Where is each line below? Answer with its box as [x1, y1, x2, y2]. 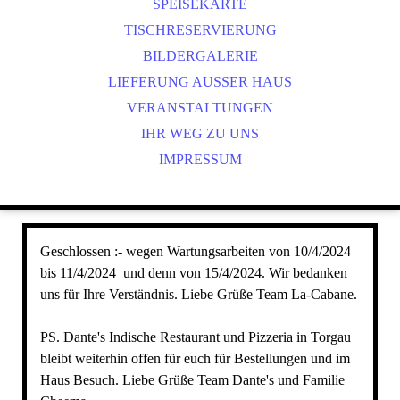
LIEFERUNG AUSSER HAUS [108, 74, 284, 89]
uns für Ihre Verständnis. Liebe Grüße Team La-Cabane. [39, 287, 357, 302]
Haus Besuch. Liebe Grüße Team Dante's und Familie [39, 372, 345, 387]
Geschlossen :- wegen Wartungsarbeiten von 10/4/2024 [39, 244, 351, 259]
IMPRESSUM [158, 152, 242, 167]
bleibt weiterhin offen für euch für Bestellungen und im [39, 351, 350, 366]
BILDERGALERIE [142, 48, 258, 63]
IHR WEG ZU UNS [141, 126, 259, 141]
